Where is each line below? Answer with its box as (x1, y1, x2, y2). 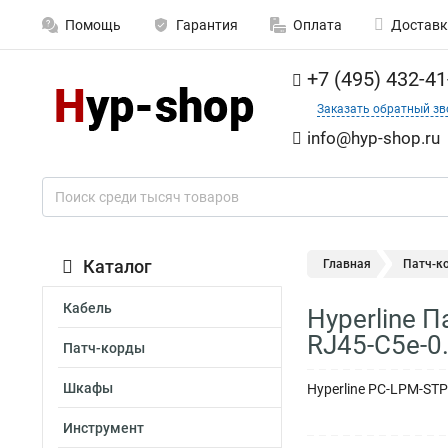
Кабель (63, 300, 112, 316)
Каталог (83, 256, 152, 277)
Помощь (65, 17, 121, 33)
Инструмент (63, 420, 144, 436)
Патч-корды (63, 340, 145, 356)
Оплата (293, 17, 342, 33)
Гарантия (176, 17, 238, 33)
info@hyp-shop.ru (307, 128, 440, 148)
